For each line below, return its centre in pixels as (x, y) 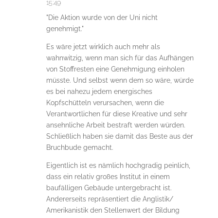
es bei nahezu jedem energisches (99, 91)
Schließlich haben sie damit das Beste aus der (119, 136)
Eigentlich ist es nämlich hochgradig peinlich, (118, 165)
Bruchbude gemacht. (80, 147)
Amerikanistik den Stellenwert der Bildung (113, 210)
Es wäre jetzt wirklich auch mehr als (103, 46)
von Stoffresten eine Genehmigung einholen (115, 69)
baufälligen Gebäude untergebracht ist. (109, 188)
